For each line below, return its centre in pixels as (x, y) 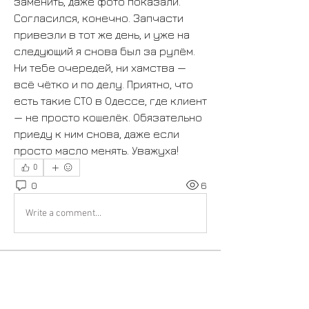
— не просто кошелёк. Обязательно (108, 117)
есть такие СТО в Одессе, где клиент (110, 101)
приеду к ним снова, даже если (97, 134)
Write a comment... (63, 213)
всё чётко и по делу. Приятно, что (103, 84)
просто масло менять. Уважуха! (96, 150)
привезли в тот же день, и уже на (102, 34)
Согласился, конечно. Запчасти (99, 18)
